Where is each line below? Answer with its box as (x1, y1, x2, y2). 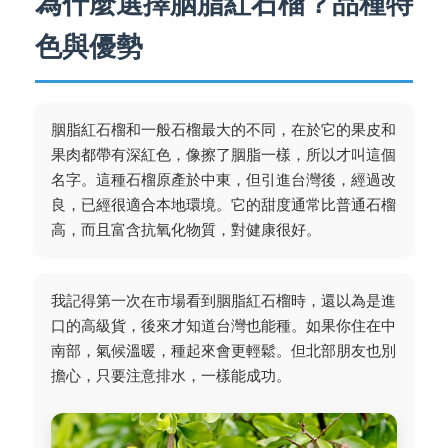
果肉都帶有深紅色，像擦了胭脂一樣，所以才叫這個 (51, 145, 396, 165)
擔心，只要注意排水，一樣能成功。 (51, 366, 291, 386)
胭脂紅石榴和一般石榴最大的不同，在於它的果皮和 (51, 120, 396, 140)
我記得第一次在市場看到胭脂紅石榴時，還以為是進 (51, 291, 396, 311)
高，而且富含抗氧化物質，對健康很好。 (51, 220, 321, 240)
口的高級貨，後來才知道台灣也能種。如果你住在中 (51, 316, 396, 336)
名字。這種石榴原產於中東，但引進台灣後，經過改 (51, 170, 396, 190)
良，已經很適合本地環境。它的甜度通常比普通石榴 (51, 195, 396, 215)
